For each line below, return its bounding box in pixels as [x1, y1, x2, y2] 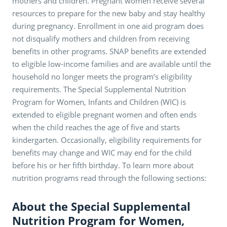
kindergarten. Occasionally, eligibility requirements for [12, 134, 202, 145]
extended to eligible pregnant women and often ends [12, 109, 197, 120]
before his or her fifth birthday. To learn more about [12, 160, 194, 170]
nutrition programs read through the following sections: [12, 172, 206, 183]
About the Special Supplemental [12, 198, 191, 214]
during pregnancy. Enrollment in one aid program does [12, 20, 204, 31]
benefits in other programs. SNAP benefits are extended [12, 46, 206, 56]
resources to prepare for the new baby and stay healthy [12, 8, 205, 18]
